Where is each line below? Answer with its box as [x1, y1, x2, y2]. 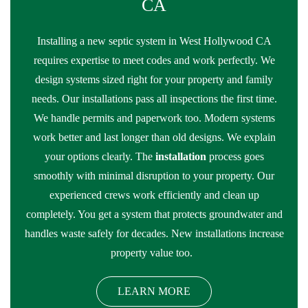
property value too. [110, 247, 195, 258]
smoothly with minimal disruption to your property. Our [34, 170, 274, 181]
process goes [206, 151, 264, 162]
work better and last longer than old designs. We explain [32, 131, 276, 143]
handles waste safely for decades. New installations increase [24, 228, 284, 239]
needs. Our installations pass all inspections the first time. [31, 93, 277, 104]
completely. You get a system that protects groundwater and [25, 208, 283, 220]
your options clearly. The [44, 151, 155, 162]
